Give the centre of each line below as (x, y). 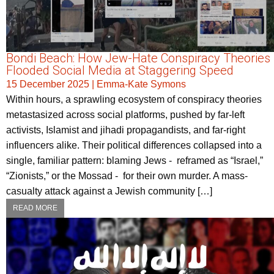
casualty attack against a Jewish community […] (109, 191)
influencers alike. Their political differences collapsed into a (134, 146)
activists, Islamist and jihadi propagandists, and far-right (126, 130)
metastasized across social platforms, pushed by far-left (125, 115)
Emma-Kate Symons (141, 84)
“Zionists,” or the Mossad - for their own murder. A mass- (127, 176)
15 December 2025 (48, 84)
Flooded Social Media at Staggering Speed (120, 71)
